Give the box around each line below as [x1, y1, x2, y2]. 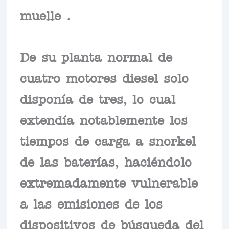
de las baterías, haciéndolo [19, 158, 192, 165]
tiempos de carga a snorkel [19, 137, 196, 144]
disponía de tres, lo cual [19, 95, 175, 102]
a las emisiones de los [19, 200, 163, 207]
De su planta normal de [19, 53, 172, 60]
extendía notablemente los [19, 116, 188, 123]
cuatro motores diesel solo [19, 74, 189, 81]
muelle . [19, 12, 71, 18]
